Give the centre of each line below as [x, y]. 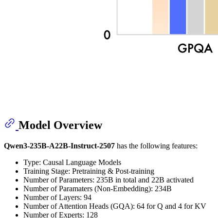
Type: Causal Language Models [72, 163]
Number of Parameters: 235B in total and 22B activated [109, 180]
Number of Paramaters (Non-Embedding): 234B [98, 189]
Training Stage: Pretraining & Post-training [89, 171]
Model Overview [60, 125]
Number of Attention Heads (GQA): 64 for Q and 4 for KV [115, 206]
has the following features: [156, 146]
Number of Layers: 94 [57, 198]
